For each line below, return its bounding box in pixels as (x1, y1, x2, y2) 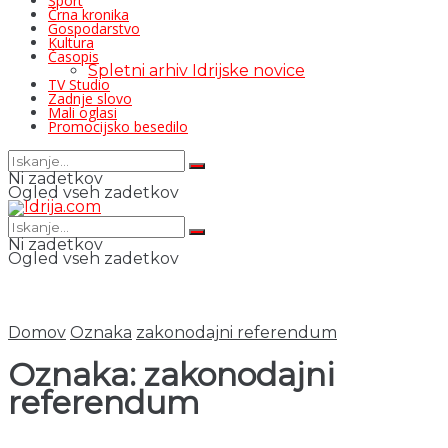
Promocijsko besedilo (48, 117, 188, 136)
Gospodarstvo (48, 19, 140, 38)
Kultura (48, 33, 94, 52)
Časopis (48, 47, 99, 66)
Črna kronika (48, 5, 129, 24)
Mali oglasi (48, 103, 117, 122)
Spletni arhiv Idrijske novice (88, 61, 305, 80)
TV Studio (48, 75, 110, 94)
